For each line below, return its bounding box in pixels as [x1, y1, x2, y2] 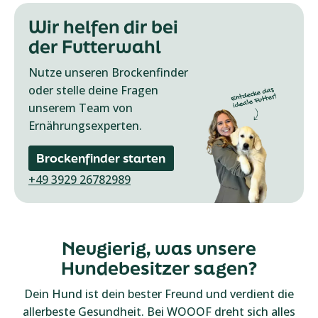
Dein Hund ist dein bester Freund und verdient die [24, 286, 294, 302]
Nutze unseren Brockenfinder [28, 65, 188, 80]
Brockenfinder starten [36, 150, 166, 166]
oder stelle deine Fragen [28, 82, 158, 98]
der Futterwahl [28, 35, 161, 58]
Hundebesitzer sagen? [61, 256, 257, 280]
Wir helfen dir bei [28, 15, 178, 38]
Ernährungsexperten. [28, 118, 142, 133]
